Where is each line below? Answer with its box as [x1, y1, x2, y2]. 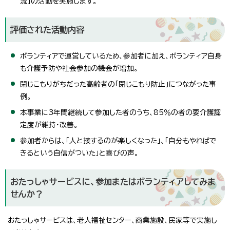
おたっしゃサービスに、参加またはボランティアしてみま [10, 177, 216, 186]
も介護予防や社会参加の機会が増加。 [20, 64, 138, 72]
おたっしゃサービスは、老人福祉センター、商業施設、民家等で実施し [8, 216, 217, 224]
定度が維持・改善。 [20, 121, 78, 128]
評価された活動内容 [10, 25, 84, 34]
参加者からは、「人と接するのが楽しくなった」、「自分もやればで [20, 137, 216, 144]
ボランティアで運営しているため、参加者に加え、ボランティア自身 [20, 52, 222, 60]
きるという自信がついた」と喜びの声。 [20, 149, 139, 157]
